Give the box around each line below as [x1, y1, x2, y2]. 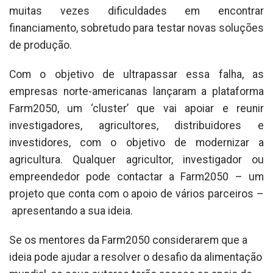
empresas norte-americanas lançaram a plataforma [9, 85, 264, 97]
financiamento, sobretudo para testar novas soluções [9, 21, 264, 34]
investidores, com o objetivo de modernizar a [9, 136, 264, 149]
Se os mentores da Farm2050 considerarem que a [9, 233, 247, 246]
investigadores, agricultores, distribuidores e [9, 119, 264, 132]
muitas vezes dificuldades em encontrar [9, 4, 264, 17]
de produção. [9, 38, 72, 51]
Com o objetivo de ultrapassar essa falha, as [9, 68, 264, 80]
